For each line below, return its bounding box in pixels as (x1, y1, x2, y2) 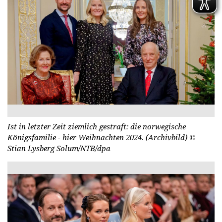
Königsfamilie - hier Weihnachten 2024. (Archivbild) (7, 132, 189, 142)
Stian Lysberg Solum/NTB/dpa (7, 143, 111, 153)
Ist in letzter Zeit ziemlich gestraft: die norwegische (7, 121, 186, 131)
